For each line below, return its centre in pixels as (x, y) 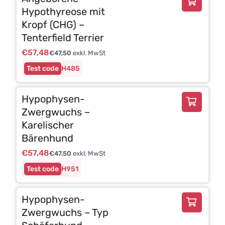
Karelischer (47, 125)
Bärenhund (47, 138)
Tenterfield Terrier (63, 37)
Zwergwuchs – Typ (65, 212)
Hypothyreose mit (63, 11)
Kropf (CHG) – (53, 24)
